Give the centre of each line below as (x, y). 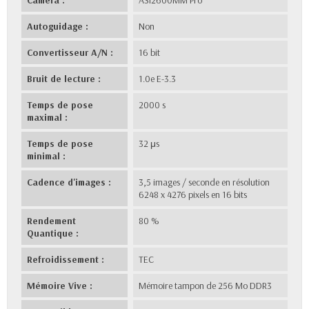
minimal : (46, 156)
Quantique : (53, 233)
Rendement (51, 220)
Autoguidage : (58, 26)
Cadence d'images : (69, 182)
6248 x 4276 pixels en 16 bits (193, 194)
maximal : (47, 117)
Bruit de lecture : (64, 78)
